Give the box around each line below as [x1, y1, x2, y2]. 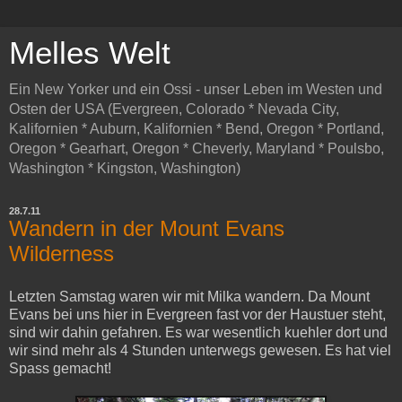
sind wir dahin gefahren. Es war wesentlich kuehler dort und [9, 324, 388, 340]
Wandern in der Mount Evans [9, 216, 284, 240]
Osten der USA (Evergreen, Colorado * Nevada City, [9, 101, 339, 117]
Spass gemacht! [9, 360, 111, 376]
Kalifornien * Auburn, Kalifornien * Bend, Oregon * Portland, [9, 121, 384, 136]
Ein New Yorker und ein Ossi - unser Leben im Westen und [9, 82, 382, 97]
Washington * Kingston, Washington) [9, 161, 240, 176]
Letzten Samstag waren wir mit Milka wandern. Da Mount [9, 288, 370, 304]
